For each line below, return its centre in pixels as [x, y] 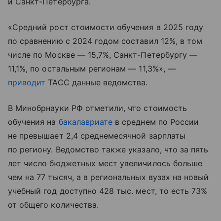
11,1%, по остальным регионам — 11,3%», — [92, 68]
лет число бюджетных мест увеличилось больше [105, 163]
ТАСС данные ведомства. [97, 82]
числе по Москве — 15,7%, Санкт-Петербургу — [103, 55]
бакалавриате [86, 122]
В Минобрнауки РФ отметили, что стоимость [97, 108]
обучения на [33, 122]
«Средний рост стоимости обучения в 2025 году [106, 27]
